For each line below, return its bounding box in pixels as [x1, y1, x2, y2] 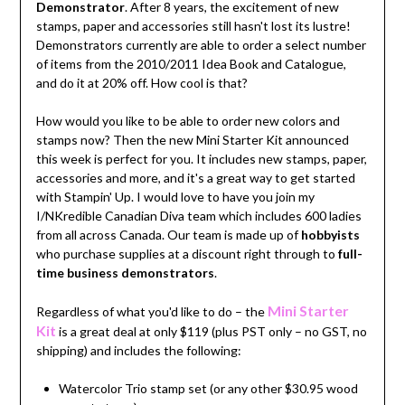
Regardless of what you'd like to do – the [35, 304, 268, 320]
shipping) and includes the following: [35, 343, 241, 359]
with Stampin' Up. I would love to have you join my [35, 189, 315, 205]
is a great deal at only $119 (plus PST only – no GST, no [58, 324, 367, 340]
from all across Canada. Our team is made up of [35, 227, 298, 243]
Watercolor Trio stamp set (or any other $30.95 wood [58, 381, 358, 397]
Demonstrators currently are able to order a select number [35, 37, 366, 53]
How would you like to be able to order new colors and [35, 113, 340, 129]
